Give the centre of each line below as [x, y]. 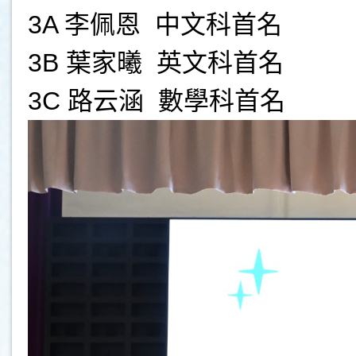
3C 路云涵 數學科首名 [157, 101]
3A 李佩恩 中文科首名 [155, 24]
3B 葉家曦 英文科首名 [156, 62]
